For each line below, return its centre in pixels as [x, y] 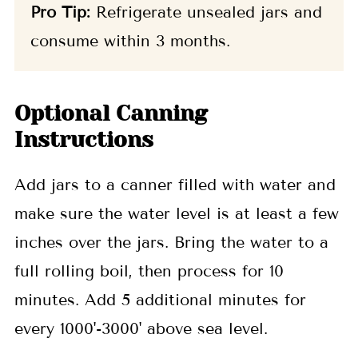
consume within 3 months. [130, 41]
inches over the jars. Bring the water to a [171, 243]
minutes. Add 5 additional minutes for [160, 300]
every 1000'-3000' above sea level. [143, 329]
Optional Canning [111, 114]
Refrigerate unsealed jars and [206, 12]
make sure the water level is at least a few [176, 214]
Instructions [84, 140]
